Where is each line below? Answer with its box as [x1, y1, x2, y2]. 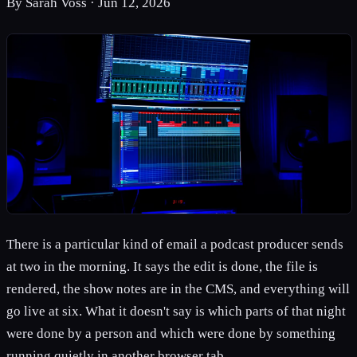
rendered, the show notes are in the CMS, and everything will [6, 281, 350, 297]
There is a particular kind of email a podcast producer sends [6, 237, 343, 253]
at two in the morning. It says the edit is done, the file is [6, 259, 318, 275]
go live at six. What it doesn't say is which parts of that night [6, 304, 346, 320]
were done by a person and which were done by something [6, 326, 335, 342]
